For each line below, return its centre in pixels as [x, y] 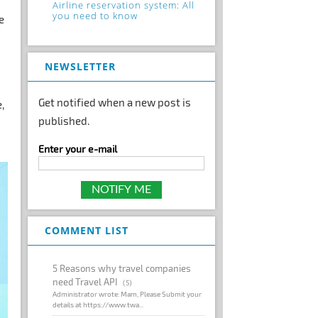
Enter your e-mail [78, 148]
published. [64, 120]
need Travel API [85, 281]
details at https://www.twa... [98, 304]
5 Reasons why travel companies [122, 268]
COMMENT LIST [87, 230]
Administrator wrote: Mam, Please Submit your [127, 294]
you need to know [95, 15]
